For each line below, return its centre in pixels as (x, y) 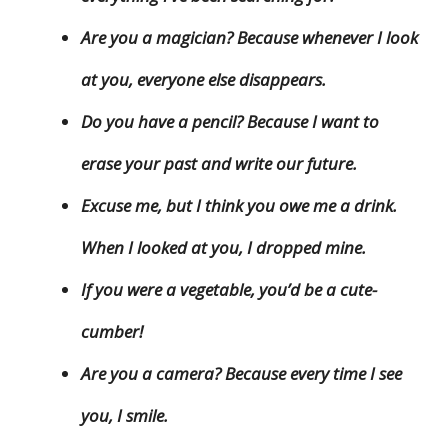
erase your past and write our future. (219, 164)
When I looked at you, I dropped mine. (223, 248)
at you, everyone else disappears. (203, 80)
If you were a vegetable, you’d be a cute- (229, 290)
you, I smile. (124, 416)
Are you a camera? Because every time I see (241, 374)
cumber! (112, 332)
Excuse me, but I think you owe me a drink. (239, 206)
